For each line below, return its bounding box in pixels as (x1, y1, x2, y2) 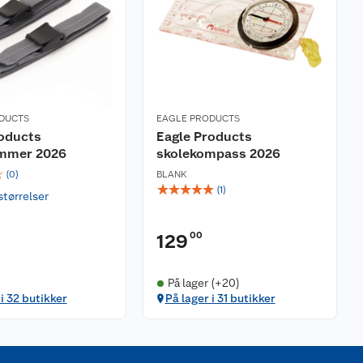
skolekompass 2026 (156, 146, 280, 161)
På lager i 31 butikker (164, 292, 275, 305)
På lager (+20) (167, 276, 240, 289)
